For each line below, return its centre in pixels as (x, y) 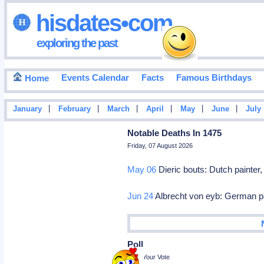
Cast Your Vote (149, 257)
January (27, 109)
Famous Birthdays (214, 78)
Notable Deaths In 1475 (175, 133)
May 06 (142, 169)
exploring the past (77, 43)
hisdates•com (101, 23)
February (74, 109)
